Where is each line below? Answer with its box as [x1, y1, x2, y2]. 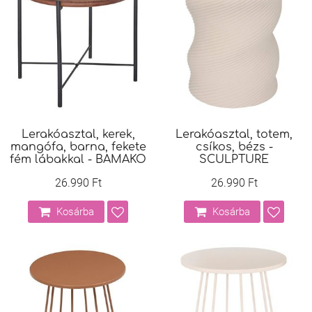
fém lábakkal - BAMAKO [10, 153, 146, 166]
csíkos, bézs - [195, 141, 273, 153]
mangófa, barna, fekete [10, 141, 146, 153]
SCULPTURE [199, 153, 269, 166]
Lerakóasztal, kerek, [21, 128, 135, 141]
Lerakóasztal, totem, [175, 128, 292, 141]
